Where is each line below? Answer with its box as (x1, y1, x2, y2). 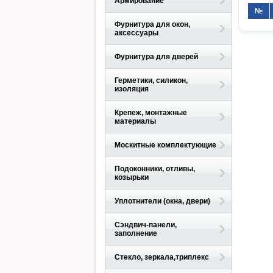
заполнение (115, 229, 157, 238)
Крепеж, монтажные (115, 108, 187, 117)
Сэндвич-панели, (115, 221, 177, 229)
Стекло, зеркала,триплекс (115, 253, 209, 261)
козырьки (115, 173, 149, 182)
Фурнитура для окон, (115, 20, 190, 29)
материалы (115, 117, 156, 126)
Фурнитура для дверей (115, 52, 198, 61)
